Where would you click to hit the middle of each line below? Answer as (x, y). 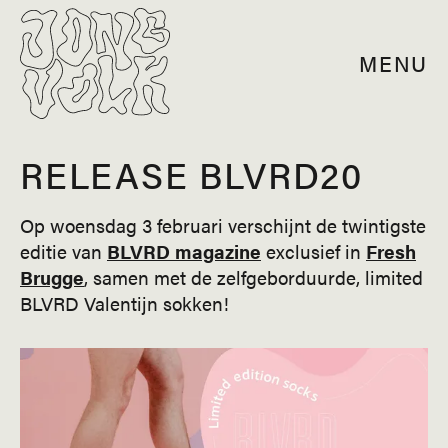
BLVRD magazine (184, 251)
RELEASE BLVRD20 (191, 174)
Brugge (52, 277)
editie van (63, 251)
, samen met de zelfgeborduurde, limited (253, 277)
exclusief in (313, 251)
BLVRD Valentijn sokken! (124, 303)
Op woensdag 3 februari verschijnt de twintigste (223, 225)
